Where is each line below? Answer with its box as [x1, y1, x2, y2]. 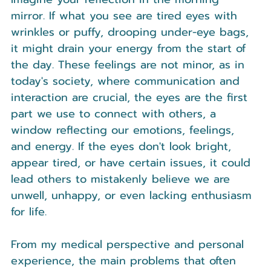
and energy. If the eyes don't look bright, [11, 138, 235, 155]
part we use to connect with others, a [11, 105, 220, 123]
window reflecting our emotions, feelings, [11, 122, 238, 139]
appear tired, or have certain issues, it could [11, 154, 255, 172]
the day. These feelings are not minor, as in [11, 56, 249, 74]
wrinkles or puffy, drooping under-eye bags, [11, 24, 253, 41]
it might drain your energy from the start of [11, 40, 250, 57]
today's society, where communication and [11, 73, 244, 90]
